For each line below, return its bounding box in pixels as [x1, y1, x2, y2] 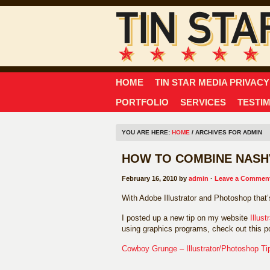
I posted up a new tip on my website [122, 213, 250, 222]
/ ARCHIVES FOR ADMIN [190, 129, 262, 136]
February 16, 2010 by [122, 175, 189, 182]
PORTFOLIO [116, 97, 169, 107]
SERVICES [180, 97, 226, 107]
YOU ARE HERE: [122, 129, 172, 136]
